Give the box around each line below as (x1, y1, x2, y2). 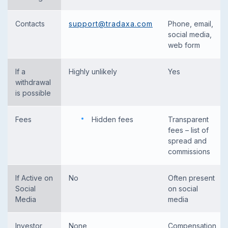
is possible (15, 88, 51, 97)
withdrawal (15, 77, 51, 87)
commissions (168, 147, 210, 156)
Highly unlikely (69, 67, 117, 76)
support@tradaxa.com (69, 19, 153, 28)
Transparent (168, 115, 209, 124)
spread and (168, 136, 207, 145)
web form (168, 40, 200, 49)
